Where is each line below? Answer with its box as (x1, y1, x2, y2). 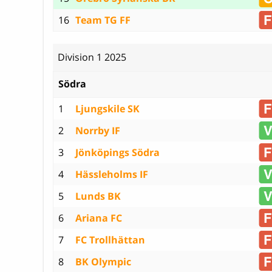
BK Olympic (75, 254, 131, 268)
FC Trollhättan (75, 233, 145, 246)
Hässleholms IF (75, 167, 148, 181)
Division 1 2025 (58, 50, 126, 64)
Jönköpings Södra (75, 145, 160, 159)
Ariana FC (75, 211, 122, 225)
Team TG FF (75, 13, 131, 27)
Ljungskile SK (75, 101, 140, 115)
